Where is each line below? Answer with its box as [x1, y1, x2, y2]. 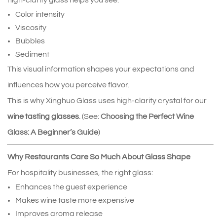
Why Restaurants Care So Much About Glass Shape [7, 153, 190, 161]
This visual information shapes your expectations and [7, 65, 194, 74]
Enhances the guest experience [15, 183, 127, 191]
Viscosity [15, 24, 46, 32]
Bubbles [15, 37, 45, 45]
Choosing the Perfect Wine [101, 112, 194, 121]
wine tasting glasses [7, 112, 79, 121]
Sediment [15, 50, 49, 59]
